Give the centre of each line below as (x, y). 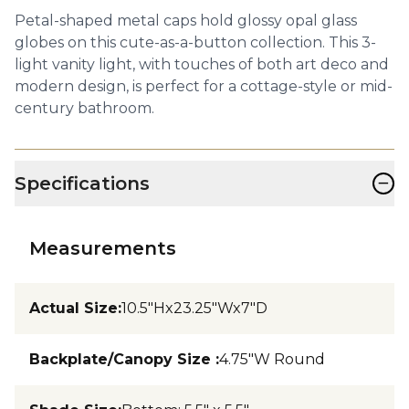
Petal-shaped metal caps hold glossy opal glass (186, 20)
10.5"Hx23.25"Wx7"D (194, 308)
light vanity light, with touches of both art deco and (202, 64)
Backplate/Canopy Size (122, 359)
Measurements (103, 248)
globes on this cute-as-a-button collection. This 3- (195, 42)
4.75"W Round (272, 359)
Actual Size (73, 308)
